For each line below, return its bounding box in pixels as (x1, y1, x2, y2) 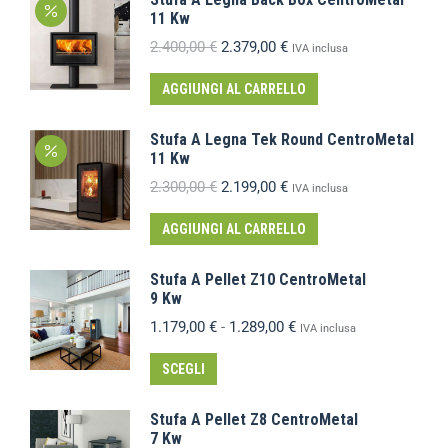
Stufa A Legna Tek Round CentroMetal (150, 130, 414, 149)
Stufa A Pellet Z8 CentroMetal (150, 410, 358, 429)
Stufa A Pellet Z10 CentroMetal (150, 270, 366, 289)
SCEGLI (162, 361, 205, 377)
